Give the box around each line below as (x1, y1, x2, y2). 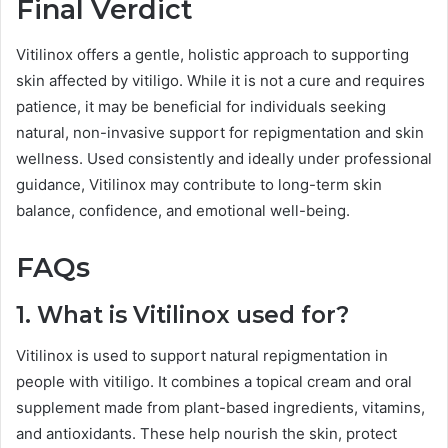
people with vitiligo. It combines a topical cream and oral (16, 371, 412, 391)
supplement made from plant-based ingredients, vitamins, (16, 397, 425, 417)
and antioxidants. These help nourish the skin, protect (16, 423, 397, 443)
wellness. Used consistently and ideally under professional (16, 148, 432, 168)
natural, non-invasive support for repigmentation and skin (16, 122, 424, 142)
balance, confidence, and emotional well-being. (16, 200, 350, 220)
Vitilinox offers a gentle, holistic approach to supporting (16, 44, 409, 64)
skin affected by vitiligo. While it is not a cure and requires (16, 70, 425, 90)
